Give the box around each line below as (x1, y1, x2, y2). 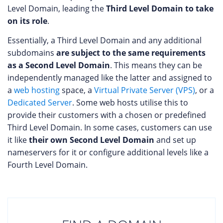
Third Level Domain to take (106, 3, 214, 14)
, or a (195, 85, 214, 96)
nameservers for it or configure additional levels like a (7, 147, 209, 158)
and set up (154, 134, 196, 145)
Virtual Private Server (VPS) (94, 85, 195, 96)
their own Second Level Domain (29, 134, 154, 145)
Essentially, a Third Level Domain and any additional (7, 35, 202, 46)
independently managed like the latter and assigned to (7, 72, 212, 83)
